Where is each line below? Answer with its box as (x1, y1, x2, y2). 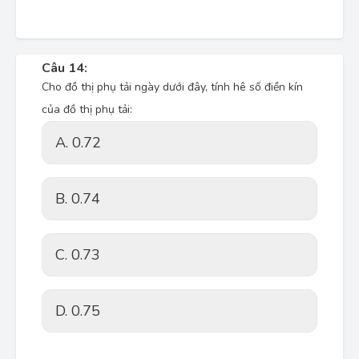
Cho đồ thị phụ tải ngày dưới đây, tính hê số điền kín (42, 79, 303, 95)
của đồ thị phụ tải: (42, 102, 132, 117)
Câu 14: (42, 59, 87, 77)
